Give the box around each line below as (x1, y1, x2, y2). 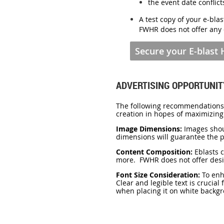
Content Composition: (116, 146, 194, 156)
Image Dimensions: (116, 123, 184, 133)
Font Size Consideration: (116, 169, 200, 179)
